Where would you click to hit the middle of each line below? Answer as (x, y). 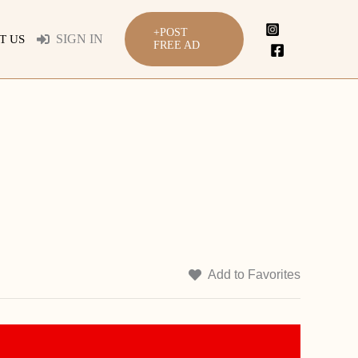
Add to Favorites (254, 274)
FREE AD (176, 45)
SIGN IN (79, 39)
